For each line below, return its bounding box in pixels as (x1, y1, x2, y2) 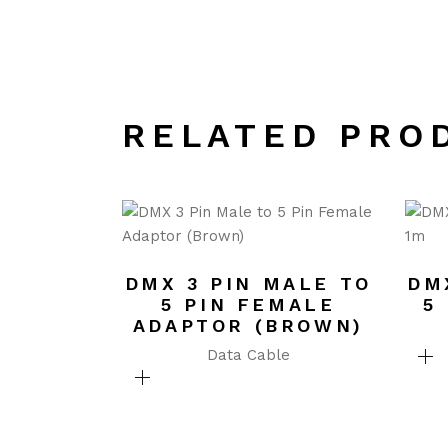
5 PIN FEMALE (161, 294, 336, 315)
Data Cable (206, 346, 290, 364)
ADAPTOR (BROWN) (132, 315, 364, 336)
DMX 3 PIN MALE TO (124, 273, 372, 294)
